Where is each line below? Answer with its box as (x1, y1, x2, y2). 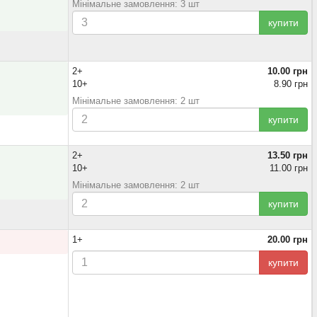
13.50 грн (267, 150, 308, 161)
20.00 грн (267, 234, 308, 245)
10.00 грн (267, 66, 308, 76)
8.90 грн (274, 79, 308, 89)
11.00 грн (270, 163, 308, 173)
